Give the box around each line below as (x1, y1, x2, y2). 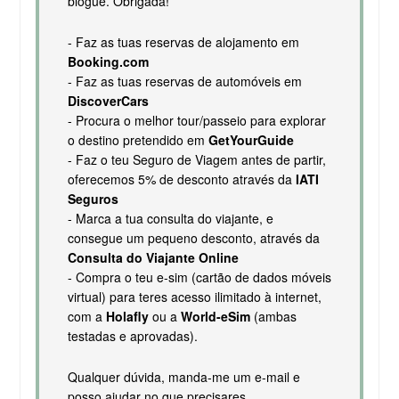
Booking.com (67, 52, 149, 70)
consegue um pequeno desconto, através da (67, 228, 320, 247)
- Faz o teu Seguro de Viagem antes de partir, (67, 150, 326, 168)
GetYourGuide (208, 130, 294, 149)
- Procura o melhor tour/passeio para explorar (67, 110, 326, 129)
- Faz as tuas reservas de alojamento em (67, 32, 299, 51)
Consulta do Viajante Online (67, 248, 239, 266)
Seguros (67, 189, 118, 208)
